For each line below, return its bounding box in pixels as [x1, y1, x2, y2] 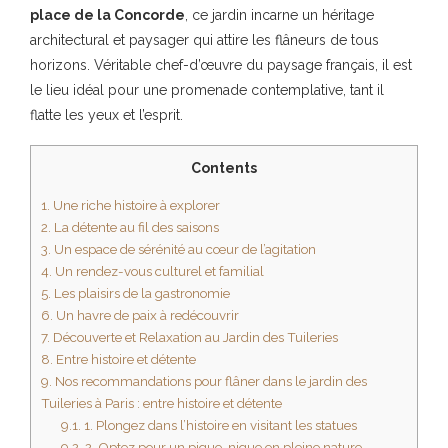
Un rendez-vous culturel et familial [52, 263, 264, 280]
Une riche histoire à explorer [50, 197, 220, 214]
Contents [191, 160, 257, 177]
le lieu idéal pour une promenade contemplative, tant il [30, 82, 384, 99]
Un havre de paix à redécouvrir [53, 307, 239, 324]
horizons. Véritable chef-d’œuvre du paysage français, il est [30, 57, 412, 74]
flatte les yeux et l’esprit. [30, 107, 183, 124]
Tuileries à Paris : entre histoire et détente [41, 395, 282, 412]
